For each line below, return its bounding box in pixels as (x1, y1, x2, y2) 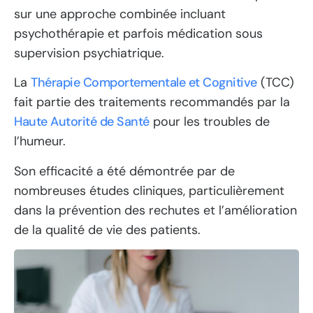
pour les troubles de (149, 113, 270, 131)
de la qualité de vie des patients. (14, 221, 201, 238)
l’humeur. (14, 133, 66, 150)
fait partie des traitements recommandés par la (14, 94, 290, 111)
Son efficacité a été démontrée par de (14, 162, 235, 180)
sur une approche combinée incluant (14, 5, 226, 22)
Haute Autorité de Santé (14, 113, 150, 131)
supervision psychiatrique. (14, 44, 164, 61)
